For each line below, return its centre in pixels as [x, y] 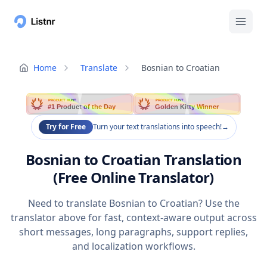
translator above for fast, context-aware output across [133, 218]
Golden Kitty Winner [187, 107]
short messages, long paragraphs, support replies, [133, 232]
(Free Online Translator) [133, 178]
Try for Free [66, 127]
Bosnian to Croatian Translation [133, 160]
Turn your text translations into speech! [157, 127]
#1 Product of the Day [82, 107]
